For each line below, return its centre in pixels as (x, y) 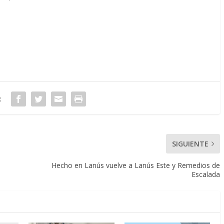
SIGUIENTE (190, 143)
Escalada (206, 174)
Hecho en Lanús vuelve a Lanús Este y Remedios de (136, 165)
